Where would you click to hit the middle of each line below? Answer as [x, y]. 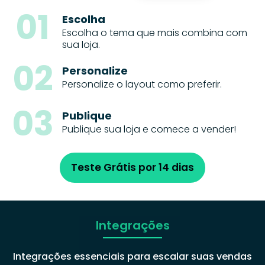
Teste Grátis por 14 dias [132, 167]
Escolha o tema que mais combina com [155, 33]
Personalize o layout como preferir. [142, 84]
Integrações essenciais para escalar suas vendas [132, 256]
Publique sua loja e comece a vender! [149, 129]
